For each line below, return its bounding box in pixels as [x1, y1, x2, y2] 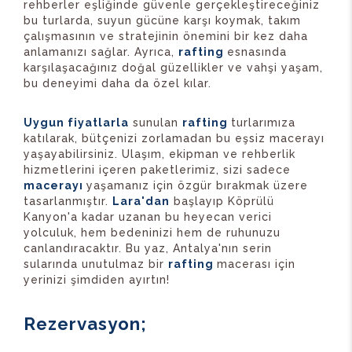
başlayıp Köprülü [170, 195, 274, 208]
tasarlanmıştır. [24, 195, 112, 208]
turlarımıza [231, 116, 295, 130]
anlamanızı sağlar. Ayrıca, [24, 46, 178, 59]
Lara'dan [112, 195, 170, 208]
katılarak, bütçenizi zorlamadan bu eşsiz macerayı [24, 132, 324, 145]
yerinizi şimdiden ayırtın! [24, 273, 170, 287]
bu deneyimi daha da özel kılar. [24, 77, 211, 90]
